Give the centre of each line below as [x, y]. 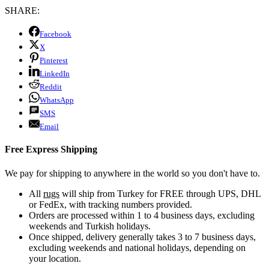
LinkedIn [55, 74]
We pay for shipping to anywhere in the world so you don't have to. [132, 173]
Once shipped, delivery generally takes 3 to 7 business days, [142, 237]
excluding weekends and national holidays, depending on [137, 247]
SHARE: [22, 11]
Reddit [51, 87]
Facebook [56, 34]
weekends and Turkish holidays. [90, 226]
